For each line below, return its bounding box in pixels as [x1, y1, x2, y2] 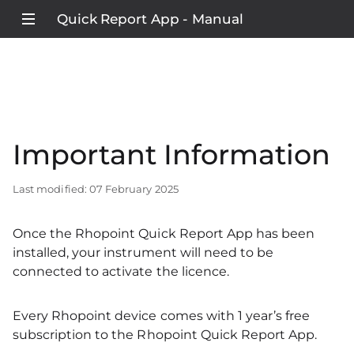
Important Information [13, 137, 330, 171]
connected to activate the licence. [13, 264, 229, 279]
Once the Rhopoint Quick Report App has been [13, 226, 315, 241]
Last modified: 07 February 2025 [13, 183, 179, 195]
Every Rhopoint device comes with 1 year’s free [13, 308, 311, 323]
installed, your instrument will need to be [13, 245, 274, 260]
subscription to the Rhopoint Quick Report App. [13, 327, 318, 342]
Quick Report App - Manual [57, 11, 243, 27]
